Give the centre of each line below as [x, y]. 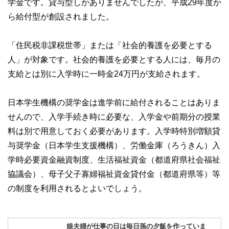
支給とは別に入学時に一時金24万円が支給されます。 [106, 73]
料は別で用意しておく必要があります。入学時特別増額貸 [114, 131]
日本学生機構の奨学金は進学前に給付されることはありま [114, 102]
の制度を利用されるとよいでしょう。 [77, 188]
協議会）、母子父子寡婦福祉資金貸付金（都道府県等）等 [114, 174]
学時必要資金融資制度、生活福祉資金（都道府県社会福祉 [114, 159]
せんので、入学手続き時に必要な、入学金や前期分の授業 [114, 116]
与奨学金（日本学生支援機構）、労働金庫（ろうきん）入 [114, 145]
